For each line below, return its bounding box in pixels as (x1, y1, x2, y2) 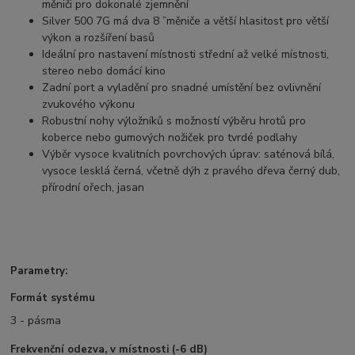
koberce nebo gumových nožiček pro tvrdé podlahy (42, 129, 298, 145)
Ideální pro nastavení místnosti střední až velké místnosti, (42, 46, 330, 62)
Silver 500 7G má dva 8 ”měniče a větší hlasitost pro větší (42, 13, 330, 29)
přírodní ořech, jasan (42, 179, 145, 195)
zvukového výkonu (42, 96, 136, 112)
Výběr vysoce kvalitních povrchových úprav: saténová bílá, (42, 146, 335, 162)
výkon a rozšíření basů (42, 29, 155, 45)
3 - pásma (10, 313, 62, 329)
